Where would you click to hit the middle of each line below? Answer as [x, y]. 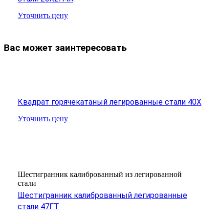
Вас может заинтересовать [65, 48]
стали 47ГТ [38, 206]
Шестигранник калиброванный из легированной [100, 174]
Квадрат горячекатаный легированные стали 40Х [109, 102]
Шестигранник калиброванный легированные [102, 195]
